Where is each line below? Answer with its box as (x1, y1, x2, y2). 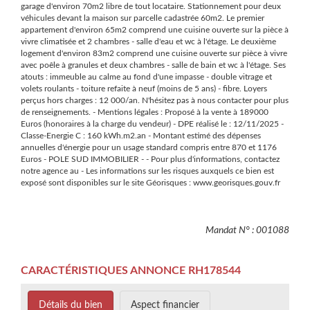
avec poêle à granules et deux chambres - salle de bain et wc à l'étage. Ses (21, 61, 286, 70)
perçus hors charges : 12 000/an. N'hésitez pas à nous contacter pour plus (21, 96, 289, 105)
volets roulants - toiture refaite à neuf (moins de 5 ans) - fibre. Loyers (21, 84, 267, 93)
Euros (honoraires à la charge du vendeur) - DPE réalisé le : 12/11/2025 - (21, 120, 284, 129)
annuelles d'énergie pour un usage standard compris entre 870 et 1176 (21, 143, 277, 152)
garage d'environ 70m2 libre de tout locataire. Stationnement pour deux (21, 2, 281, 11)
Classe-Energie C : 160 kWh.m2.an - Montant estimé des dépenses (21, 131, 261, 140)
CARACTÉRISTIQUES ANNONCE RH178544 (21, 265, 241, 277)
